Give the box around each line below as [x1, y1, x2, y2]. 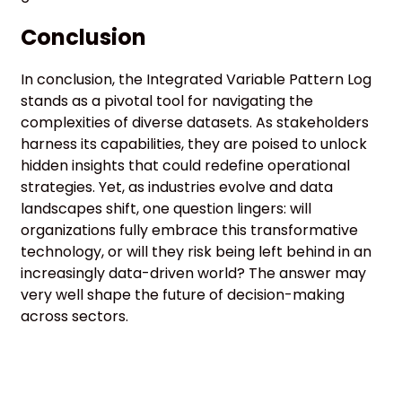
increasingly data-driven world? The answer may [21, 262, 366, 284]
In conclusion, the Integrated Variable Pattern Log [21, 68, 371, 90]
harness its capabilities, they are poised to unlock [21, 133, 367, 154]
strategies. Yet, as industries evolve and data [21, 176, 333, 197]
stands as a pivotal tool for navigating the [21, 90, 313, 111]
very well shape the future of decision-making [21, 284, 345, 305]
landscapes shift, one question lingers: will [21, 197, 311, 219]
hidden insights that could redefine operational [21, 154, 350, 176]
